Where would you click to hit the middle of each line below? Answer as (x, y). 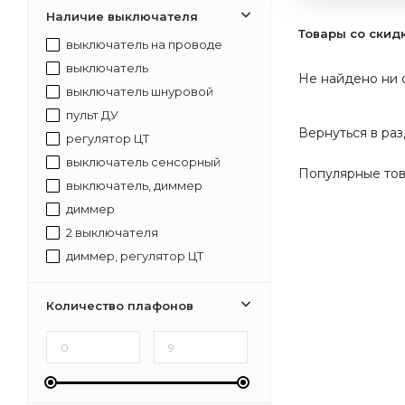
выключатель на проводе (143, 44)
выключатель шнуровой (138, 91)
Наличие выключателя (122, 16)
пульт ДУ (91, 114)
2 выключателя (111, 232)
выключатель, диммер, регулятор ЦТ (146, 279)
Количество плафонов (120, 306)
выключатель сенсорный (142, 161)
